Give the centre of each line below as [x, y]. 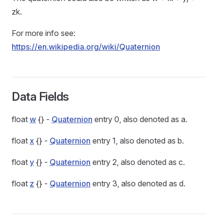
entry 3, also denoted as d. [138, 183]
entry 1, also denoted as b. [137, 141]
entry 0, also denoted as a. [140, 119]
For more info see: [44, 33]
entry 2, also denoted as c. [138, 162]
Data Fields [40, 97]
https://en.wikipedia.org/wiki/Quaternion [86, 47]
